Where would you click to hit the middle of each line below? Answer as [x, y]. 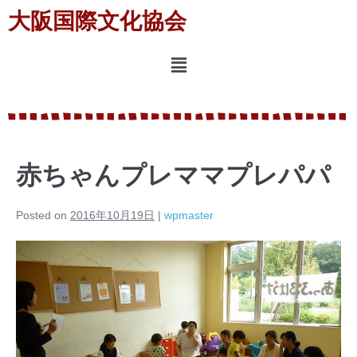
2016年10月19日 [112, 216]
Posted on [41, 216]
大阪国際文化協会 [97, 21]
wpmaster [189, 216]
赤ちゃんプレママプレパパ [173, 176]
